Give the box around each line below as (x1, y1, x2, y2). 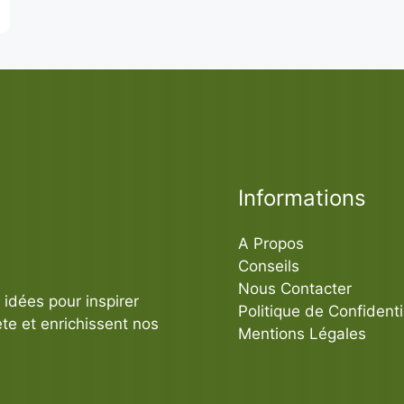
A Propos (238, 234, 304, 252)
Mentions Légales (238, 325, 366, 343)
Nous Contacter (238, 280, 352, 298)
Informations (238, 185, 366, 211)
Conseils (238, 257, 299, 275)
